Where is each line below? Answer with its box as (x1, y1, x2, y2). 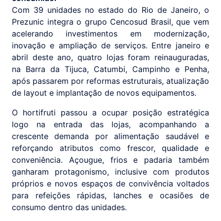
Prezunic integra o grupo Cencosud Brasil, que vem (12, 17, 209, 27)
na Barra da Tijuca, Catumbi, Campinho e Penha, (12, 64, 209, 74)
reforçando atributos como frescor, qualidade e (12, 143, 209, 153)
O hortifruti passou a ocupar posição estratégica (12, 108, 209, 118)
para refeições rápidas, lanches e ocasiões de (12, 190, 209, 201)
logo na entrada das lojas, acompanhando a (12, 119, 209, 130)
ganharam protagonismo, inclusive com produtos (12, 167, 209, 177)
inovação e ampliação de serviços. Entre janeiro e (12, 40, 209, 51)
